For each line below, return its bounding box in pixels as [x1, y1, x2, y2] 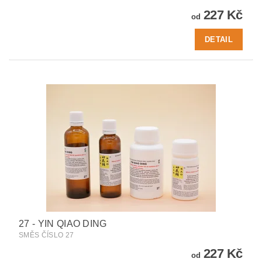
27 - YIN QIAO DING [19, 219, 107, 229]
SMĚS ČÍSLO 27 [19, 231, 74, 240]
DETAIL [205, 35, 233, 44]
